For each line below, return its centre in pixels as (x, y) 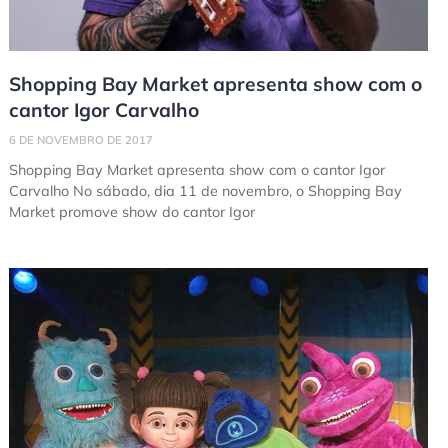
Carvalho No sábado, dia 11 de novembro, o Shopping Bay (205, 191)
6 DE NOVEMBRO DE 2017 (80, 140)
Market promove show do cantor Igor (131, 212)
